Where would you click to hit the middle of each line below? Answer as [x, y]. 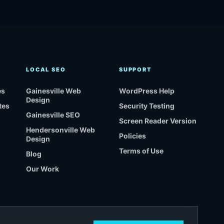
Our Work [43, 169]
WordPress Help [147, 91]
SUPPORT [135, 70]
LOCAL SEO [46, 70]
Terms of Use [141, 151]
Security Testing [147, 106]
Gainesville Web [54, 91]
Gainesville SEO [53, 115]
